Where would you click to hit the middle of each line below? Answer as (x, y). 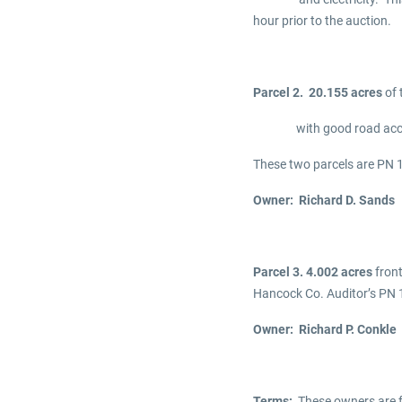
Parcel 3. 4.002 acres (314, 271)
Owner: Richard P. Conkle (325, 329)
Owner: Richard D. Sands (324, 200)
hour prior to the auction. (322, 20)
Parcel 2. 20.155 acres (318, 92)
